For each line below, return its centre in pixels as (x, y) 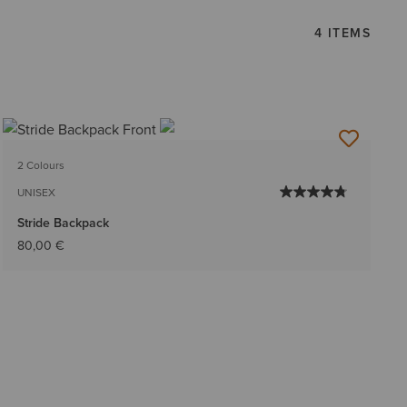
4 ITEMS (342, 32)
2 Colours (40, 165)
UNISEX (36, 193)
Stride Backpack (63, 223)
